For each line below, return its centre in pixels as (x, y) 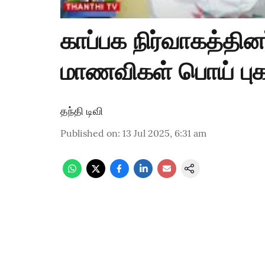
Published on (89, 133)
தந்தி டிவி (82, 111)
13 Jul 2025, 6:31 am (164, 133)
